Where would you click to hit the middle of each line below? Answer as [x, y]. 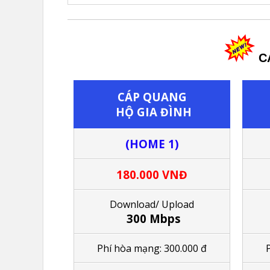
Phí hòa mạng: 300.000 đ [152, 248]
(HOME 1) [152, 143]
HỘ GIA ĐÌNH [152, 111]
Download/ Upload [152, 204]
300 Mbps [152, 218]
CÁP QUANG [152, 96]
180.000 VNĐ [152, 174]
